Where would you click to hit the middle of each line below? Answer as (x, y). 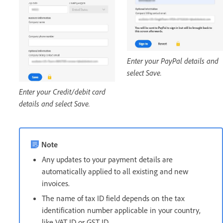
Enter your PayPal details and (173, 60)
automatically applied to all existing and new (115, 171)
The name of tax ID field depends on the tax (113, 198)
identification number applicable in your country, (121, 210)
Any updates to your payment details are (107, 159)
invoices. (56, 183)
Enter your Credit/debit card (62, 91)
